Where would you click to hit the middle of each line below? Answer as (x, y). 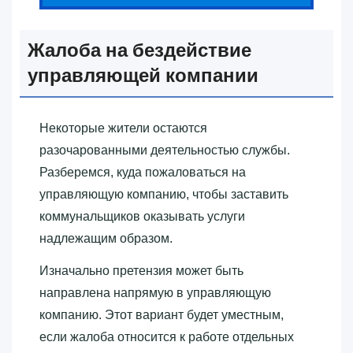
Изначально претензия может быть (141, 271)
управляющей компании (143, 76)
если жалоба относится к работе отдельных (167, 337)
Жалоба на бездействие (139, 50)
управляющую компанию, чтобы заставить (164, 195)
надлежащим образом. (106, 239)
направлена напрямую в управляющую (155, 293)
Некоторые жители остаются (123, 128)
